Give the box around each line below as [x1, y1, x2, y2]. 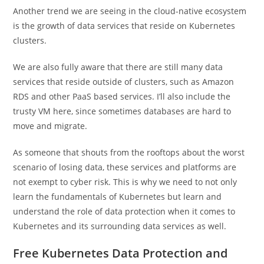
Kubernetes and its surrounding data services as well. [13, 220, 227, 232]
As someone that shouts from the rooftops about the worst [13, 147, 245, 158]
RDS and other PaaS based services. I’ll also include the [13, 91, 231, 102]
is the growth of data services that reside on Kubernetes [13, 20, 236, 31]
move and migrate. [13, 120, 88, 131]
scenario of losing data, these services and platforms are [13, 161, 237, 173]
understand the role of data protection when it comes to [13, 206, 236, 217]
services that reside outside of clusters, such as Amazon [13, 76, 235, 87]
